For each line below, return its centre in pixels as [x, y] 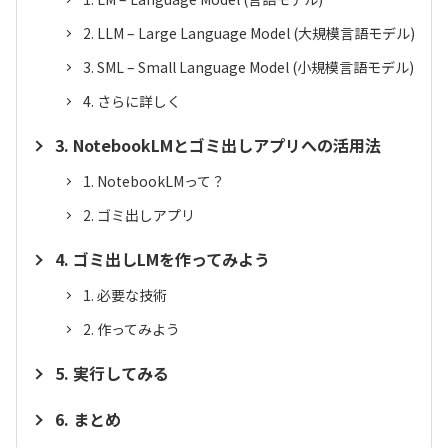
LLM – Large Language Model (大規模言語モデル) [256, 33]
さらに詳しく [139, 101]
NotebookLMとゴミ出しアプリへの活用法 [227, 145]
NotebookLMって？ [161, 181]
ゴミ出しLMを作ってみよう [171, 259]
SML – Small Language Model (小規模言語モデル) [255, 67]
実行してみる [121, 373]
